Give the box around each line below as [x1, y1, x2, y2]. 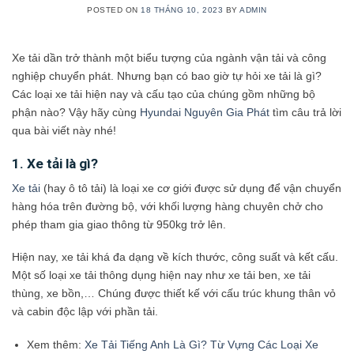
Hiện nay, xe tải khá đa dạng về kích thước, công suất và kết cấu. [12, 250, 338, 264]
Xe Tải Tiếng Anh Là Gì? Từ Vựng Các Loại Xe [84, 338, 318, 352]
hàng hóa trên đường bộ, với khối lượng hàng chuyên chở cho [12, 199, 323, 213]
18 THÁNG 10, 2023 [141, 6, 224, 15]
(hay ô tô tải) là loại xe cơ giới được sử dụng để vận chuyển [40, 181, 341, 194]
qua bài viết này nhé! [12, 124, 116, 137]
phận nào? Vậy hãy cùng [12, 106, 140, 119]
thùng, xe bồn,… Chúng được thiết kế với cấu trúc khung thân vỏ [12, 287, 336, 300]
